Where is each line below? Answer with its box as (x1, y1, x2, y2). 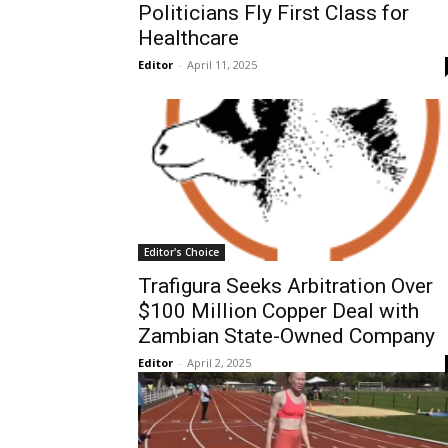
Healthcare (138, 26, 239, 50)
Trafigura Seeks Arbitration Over (138, 274, 433, 298)
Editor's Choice (144, 245, 219, 259)
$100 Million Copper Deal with (138, 299, 419, 323)
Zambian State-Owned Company (138, 324, 435, 348)
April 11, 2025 (187, 57, 257, 72)
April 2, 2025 (187, 355, 251, 370)
